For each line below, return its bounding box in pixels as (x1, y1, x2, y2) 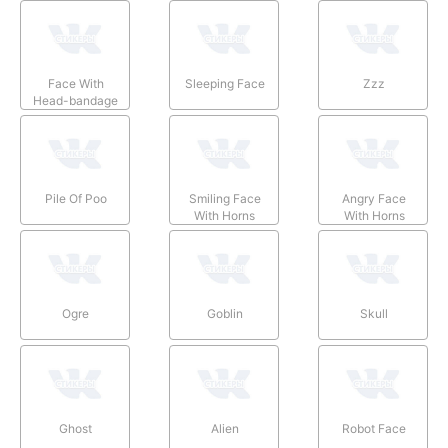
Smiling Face (188, 190, 261, 206)
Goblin (206, 305, 243, 321)
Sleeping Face (184, 75, 265, 91)
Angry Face (342, 190, 407, 206)
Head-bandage (33, 92, 119, 108)
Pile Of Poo (44, 190, 107, 206)
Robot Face (342, 420, 407, 436)
